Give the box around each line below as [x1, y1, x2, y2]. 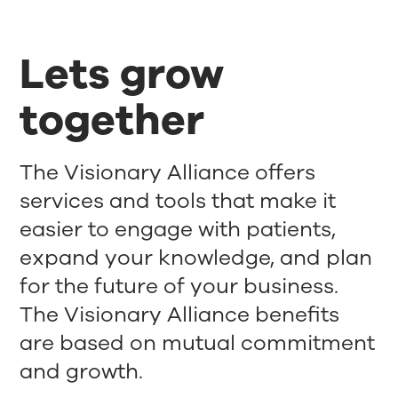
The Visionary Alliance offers [20, 158, 316, 187]
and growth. [20, 357, 144, 386]
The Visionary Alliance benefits [20, 300, 340, 330]
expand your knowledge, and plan [20, 243, 373, 273]
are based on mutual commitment [20, 329, 376, 358]
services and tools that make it [20, 187, 337, 216]
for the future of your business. [20, 272, 339, 301]
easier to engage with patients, [20, 215, 337, 244]
